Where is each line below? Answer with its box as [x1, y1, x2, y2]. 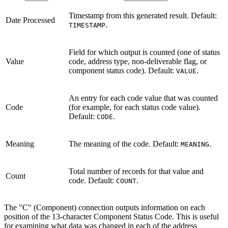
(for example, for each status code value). [69, 103, 201, 112]
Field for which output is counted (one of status [69, 48, 220, 57]
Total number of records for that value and [69, 167, 204, 176]
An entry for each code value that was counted [69, 94, 218, 103]
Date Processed [6, 16, 55, 25]
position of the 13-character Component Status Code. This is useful [4, 212, 219, 221]
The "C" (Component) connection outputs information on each [4, 203, 205, 212]
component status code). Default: [69, 66, 176, 75]
